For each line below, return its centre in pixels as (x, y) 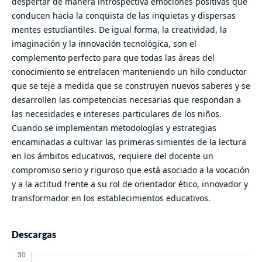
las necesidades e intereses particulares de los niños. (116, 114)
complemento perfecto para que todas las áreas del (113, 58)
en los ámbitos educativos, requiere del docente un (112, 156)
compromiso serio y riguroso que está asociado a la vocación (130, 170)
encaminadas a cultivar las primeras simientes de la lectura (129, 142)
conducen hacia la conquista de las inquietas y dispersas (123, 15)
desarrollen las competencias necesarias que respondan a (126, 100)
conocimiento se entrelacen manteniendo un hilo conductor (129, 72)
